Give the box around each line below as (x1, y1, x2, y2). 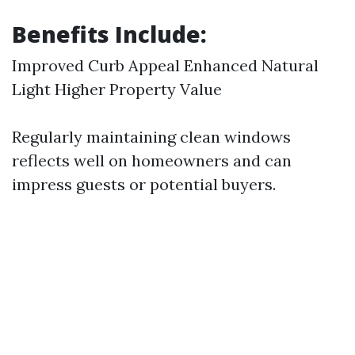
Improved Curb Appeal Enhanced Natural (12, 55, 319, 75)
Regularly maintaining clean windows (12, 127, 291, 147)
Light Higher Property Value (12, 79, 222, 99)
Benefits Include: (12, 19, 207, 49)
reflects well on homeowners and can (12, 151, 292, 170)
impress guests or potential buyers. (12, 174, 276, 194)
